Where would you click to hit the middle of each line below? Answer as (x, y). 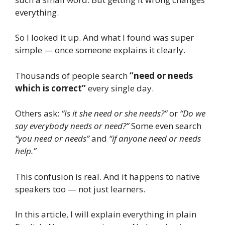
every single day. (120, 88)
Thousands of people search (72, 75)
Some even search (165, 126)
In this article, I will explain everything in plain (106, 214)
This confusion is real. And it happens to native (107, 176)
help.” (26, 151)
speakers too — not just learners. (80, 189)
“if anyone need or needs (155, 139)
